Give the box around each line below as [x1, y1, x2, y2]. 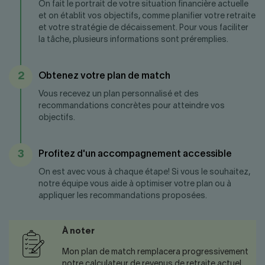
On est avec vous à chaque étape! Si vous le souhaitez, [38, 169, 250, 177]
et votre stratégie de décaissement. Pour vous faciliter [38, 24, 248, 33]
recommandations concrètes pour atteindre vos [38, 102, 225, 111]
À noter [62, 228, 95, 236]
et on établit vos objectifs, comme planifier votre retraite [38, 12, 256, 21]
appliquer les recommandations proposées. [38, 192, 207, 201]
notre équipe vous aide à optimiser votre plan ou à [38, 180, 231, 189]
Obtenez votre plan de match [38, 72, 170, 81]
